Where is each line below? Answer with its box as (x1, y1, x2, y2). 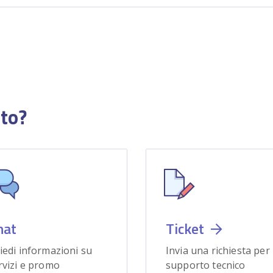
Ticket (166, 218, 207, 239)
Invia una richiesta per (166, 244, 270, 257)
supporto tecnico (166, 258, 246, 272)
